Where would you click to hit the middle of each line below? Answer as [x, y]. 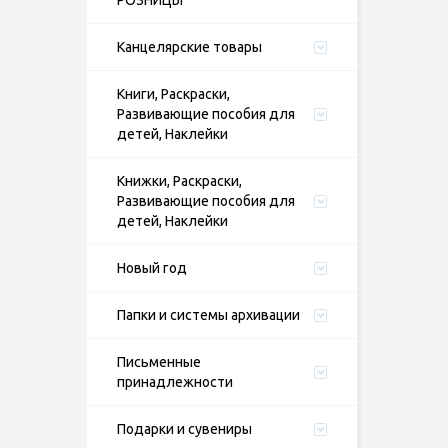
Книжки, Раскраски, [179, 181]
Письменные [159, 362]
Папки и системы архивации [208, 315]
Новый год [152, 268]
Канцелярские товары [189, 47]
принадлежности [175, 382]
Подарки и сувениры [184, 429]
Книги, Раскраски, [173, 94]
